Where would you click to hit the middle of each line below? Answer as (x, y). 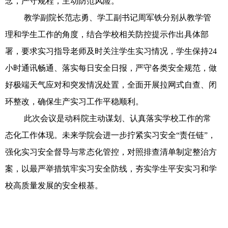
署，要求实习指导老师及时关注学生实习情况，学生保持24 (111, 51)
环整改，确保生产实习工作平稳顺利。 (74, 101)
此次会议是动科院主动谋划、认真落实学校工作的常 (118, 118)
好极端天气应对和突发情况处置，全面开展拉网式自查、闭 (111, 84)
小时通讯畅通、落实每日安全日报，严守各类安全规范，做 (111, 68)
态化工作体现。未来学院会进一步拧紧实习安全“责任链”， (110, 135)
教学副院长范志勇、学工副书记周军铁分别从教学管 (118, 17)
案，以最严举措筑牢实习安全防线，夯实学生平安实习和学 (111, 168)
